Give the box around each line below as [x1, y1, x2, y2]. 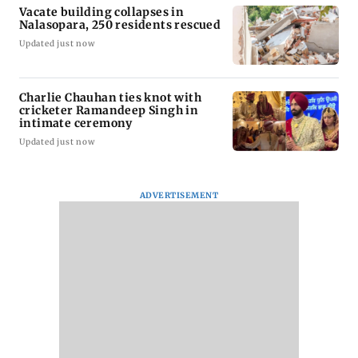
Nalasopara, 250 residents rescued [19, 17, 221, 32]
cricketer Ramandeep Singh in [19, 103, 199, 118]
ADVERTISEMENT [139, 190, 219, 201]
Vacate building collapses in [19, 4, 185, 19]
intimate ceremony [19, 116, 133, 131]
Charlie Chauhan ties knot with [19, 90, 201, 105]
